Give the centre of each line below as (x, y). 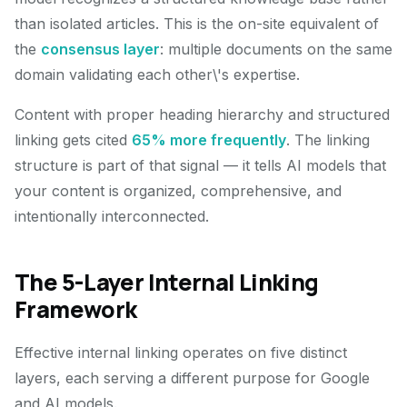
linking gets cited (73, 140)
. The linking (328, 140)
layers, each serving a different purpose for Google (192, 378)
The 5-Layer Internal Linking (167, 282)
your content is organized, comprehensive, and (178, 191)
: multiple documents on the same (276, 49)
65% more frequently (209, 140)
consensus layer (100, 49)
